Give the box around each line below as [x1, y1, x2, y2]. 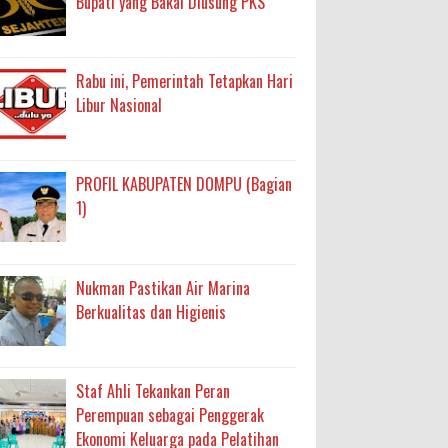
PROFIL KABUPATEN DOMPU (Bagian [76, 172, 292, 197]
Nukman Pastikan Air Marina [76, 275, 250, 300]
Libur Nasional [76, 93, 162, 118]
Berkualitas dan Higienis [76, 299, 226, 324]
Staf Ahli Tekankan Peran [76, 379, 230, 404]
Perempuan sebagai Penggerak [76, 403, 264, 428]
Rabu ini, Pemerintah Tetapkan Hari [76, 69, 293, 94]
